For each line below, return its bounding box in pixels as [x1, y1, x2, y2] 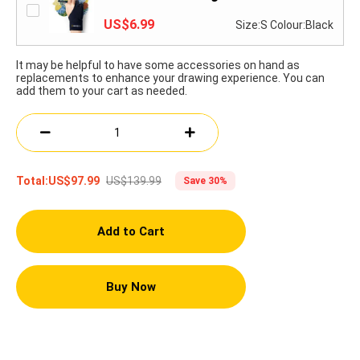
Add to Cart [96, 224, 165, 239]
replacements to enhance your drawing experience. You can [16, 72, 325, 85]
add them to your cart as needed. [16, 84, 187, 98]
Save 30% [183, 175, 227, 187]
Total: [16, 174, 48, 188]
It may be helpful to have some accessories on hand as [16, 59, 300, 72]
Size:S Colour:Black [235, 18, 333, 32]
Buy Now [105, 280, 156, 295]
